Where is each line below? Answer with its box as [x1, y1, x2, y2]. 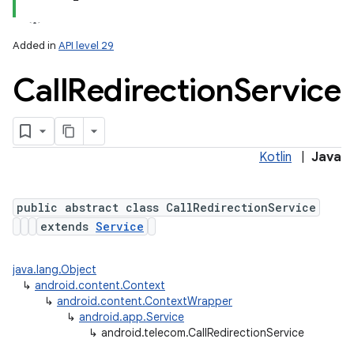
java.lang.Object [13, 262, 96, 277]
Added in [13, 39, 58, 52]
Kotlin [259, 149, 292, 165]
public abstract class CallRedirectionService [17, 200, 316, 215]
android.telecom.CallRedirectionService [101, 326, 304, 340]
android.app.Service [79, 310, 184, 324]
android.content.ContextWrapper [57, 294, 232, 308]
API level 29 [58, 39, 114, 52]
